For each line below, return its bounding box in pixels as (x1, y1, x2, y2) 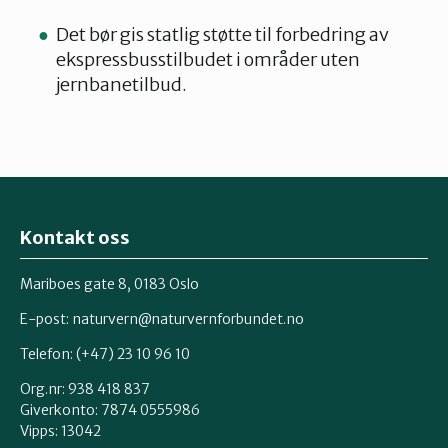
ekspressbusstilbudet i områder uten (56, 48, 360, 71)
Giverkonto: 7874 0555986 (20, 400, 200, 419)
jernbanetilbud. (56, 73, 187, 96)
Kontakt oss (20, 226, 130, 249)
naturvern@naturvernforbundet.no (72, 309, 304, 328)
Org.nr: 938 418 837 (20, 379, 150, 398)
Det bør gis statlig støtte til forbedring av (56, 23, 389, 46)
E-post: (20, 309, 72, 328)
